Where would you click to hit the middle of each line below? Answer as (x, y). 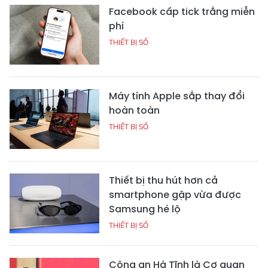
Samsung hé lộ (145, 209)
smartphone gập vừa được (175, 195)
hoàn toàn (134, 111)
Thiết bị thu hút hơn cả (163, 181)
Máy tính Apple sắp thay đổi (177, 96)
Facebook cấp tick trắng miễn (182, 12)
